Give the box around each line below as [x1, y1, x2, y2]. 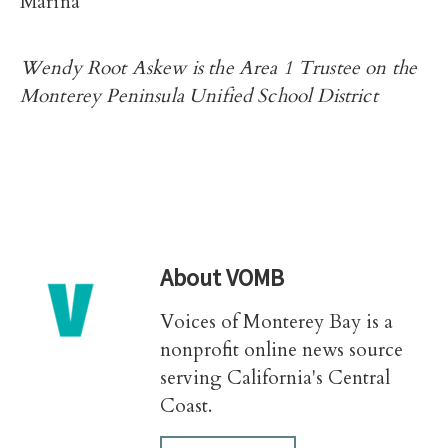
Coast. [160, 393, 212, 419]
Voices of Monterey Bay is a [160, 309, 393, 335]
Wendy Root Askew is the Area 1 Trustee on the [20, 55, 418, 81]
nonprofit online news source [160, 337, 403, 363]
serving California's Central [160, 365, 390, 391]
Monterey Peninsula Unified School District [20, 83, 383, 109]
